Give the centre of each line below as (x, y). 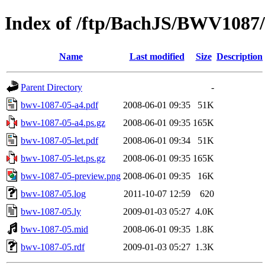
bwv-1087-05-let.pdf (59, 140)
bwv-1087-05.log (53, 193)
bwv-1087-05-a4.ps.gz (63, 122)
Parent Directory (51, 87)
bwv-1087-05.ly (51, 211)
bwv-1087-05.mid (54, 229)
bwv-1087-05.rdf (53, 247)
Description (240, 56)
